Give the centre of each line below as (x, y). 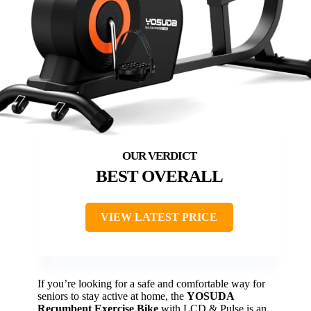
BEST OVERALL (159, 176)
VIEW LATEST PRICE (159, 217)
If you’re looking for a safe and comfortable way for (151, 284)
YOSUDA (210, 296)
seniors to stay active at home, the (112, 296)
